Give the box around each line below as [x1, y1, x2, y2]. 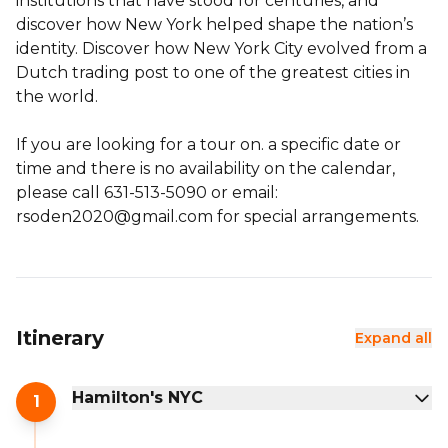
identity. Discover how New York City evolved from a [16, 38, 427, 58]
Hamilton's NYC [72, 387, 203, 407]
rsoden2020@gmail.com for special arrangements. [16, 206, 419, 226]
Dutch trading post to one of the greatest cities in [16, 62, 410, 82]
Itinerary [16, 325, 104, 350]
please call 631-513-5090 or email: [16, 182, 278, 202]
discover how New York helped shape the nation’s [16, 14, 413, 34]
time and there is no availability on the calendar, [16, 158, 395, 178]
